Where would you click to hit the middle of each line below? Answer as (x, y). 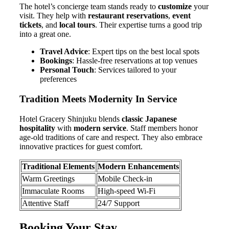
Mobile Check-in (125, 178)
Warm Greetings (48, 178)
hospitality (37, 128)
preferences (58, 79)
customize (175, 7)
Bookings (56, 61)
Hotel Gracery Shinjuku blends (71, 119)
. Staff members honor (162, 128)
